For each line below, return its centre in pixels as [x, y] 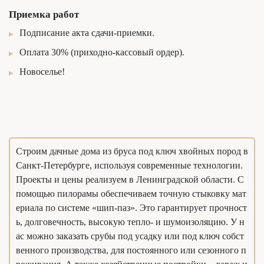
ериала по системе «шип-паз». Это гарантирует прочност [131, 207]
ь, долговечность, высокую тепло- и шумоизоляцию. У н [130, 222]
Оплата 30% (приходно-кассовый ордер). [102, 52]
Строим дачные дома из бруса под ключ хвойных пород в [132, 151]
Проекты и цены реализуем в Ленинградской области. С [130, 179]
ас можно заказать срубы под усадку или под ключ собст [130, 236]
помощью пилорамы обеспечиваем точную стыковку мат [131, 193]
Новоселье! [42, 71]
